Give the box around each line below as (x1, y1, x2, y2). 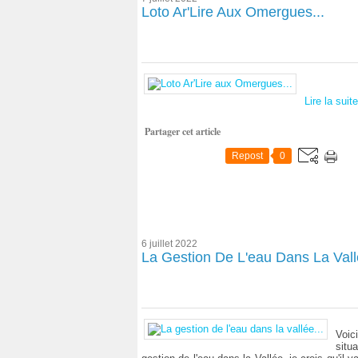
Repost (232, 150, 263, 161)
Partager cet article (145, 125, 221, 138)
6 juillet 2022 (141, 238, 197, 249)
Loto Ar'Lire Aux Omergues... (141, 4, 324, 20)
